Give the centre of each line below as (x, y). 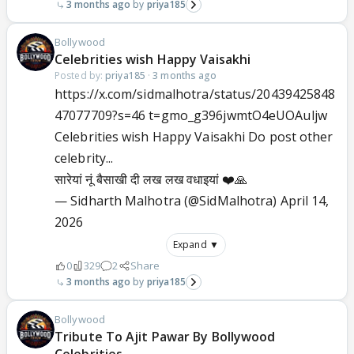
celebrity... (84, 158)
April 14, (305, 201)
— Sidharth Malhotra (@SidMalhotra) (168, 201)
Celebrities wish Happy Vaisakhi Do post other (194, 137)
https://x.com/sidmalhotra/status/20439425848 (195, 94)
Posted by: (80, 76)
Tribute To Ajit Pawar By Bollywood (165, 337)
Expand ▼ (196, 245)
